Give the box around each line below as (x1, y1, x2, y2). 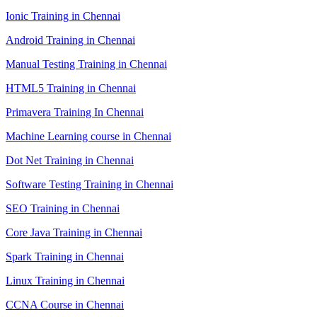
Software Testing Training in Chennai (6, 178, 173, 190)
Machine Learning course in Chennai (6, 129, 171, 142)
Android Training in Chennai (6, 33, 135, 46)
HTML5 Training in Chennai (6, 81, 136, 94)
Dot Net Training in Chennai (6, 154, 134, 166)
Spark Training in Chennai (6, 250, 124, 263)
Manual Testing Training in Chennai (6, 57, 167, 70)
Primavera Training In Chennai (6, 105, 144, 118)
